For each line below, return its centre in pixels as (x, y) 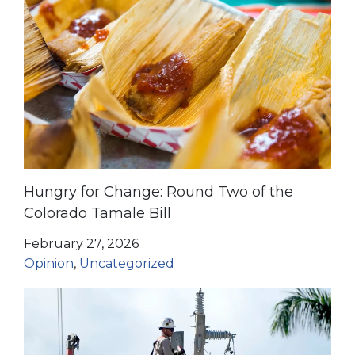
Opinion (48, 263)
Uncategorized (126, 263)
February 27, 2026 (81, 243)
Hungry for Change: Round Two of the (158, 191)
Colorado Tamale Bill (97, 213)
